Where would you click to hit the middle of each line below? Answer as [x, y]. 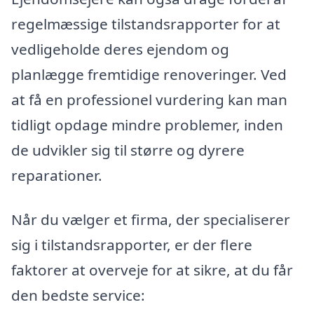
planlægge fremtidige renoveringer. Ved [149, 74]
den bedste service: [78, 295]
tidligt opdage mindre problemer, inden [147, 124]
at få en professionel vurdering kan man [149, 99]
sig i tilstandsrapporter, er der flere [132, 245]
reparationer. [57, 175]
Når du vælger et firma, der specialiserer [151, 220]
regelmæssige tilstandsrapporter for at [146, 23]
